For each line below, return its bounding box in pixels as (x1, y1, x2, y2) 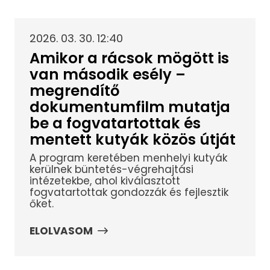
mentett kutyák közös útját (29, 129, 236, 149)
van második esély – (29, 64, 186, 84)
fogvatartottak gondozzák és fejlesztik (29, 185, 228, 200)
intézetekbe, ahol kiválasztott (29, 174, 180, 189)
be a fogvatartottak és (29, 113, 201, 133)
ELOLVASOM (29, 223, 93, 238)
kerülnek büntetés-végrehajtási (29, 162, 193, 177)
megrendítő (29, 80, 119, 101)
